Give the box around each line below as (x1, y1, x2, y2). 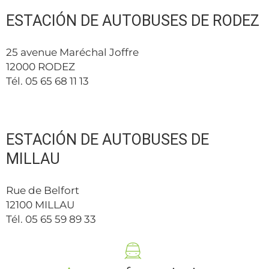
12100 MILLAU (6, 198, 74, 211)
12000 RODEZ (6, 60, 75, 73)
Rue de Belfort (6, 184, 79, 196)
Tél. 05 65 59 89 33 (6, 213, 96, 225)
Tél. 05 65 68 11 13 (6, 74, 89, 87)
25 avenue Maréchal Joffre (6, 46, 139, 58)
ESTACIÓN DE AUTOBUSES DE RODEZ (6, 11, 259, 29)
